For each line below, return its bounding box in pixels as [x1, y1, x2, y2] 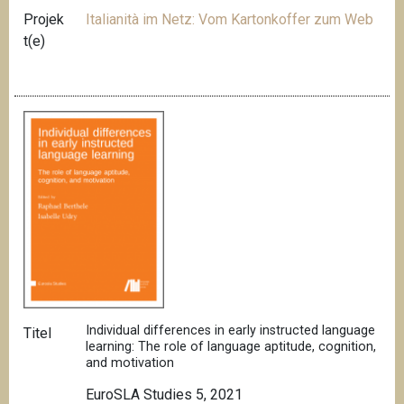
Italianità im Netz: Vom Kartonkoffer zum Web [86, 10, 374, 28]
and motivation [86, 354, 175, 371]
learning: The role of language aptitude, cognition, [86, 338, 377, 354]
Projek [23, 10, 64, 28]
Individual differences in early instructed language [86, 322, 376, 338]
